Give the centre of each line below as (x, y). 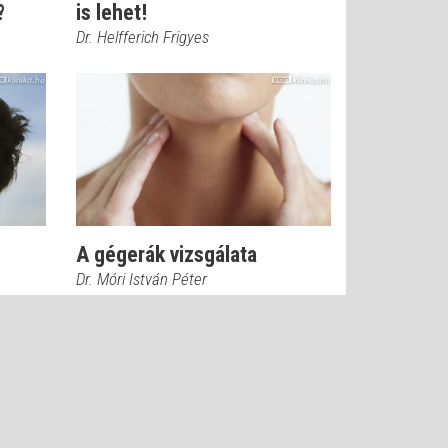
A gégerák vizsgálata (166, 254)
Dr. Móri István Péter (141, 279)
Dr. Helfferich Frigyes (142, 37)
